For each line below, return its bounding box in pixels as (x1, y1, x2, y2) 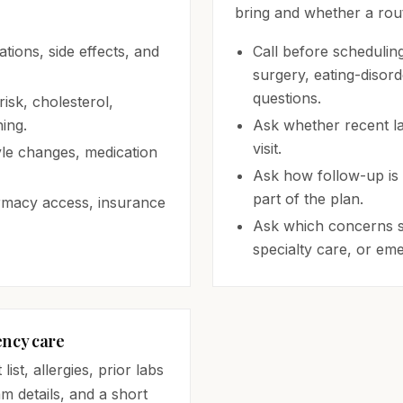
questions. (253, 89, 321, 107)
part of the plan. (253, 190, 363, 208)
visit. (253, 139, 282, 157)
